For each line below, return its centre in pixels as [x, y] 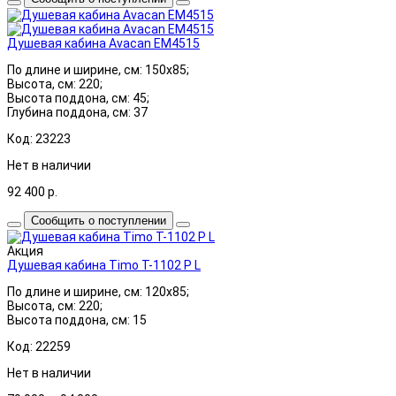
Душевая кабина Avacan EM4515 [103, 43]
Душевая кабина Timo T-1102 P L [104, 265]
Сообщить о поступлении [99, 220]
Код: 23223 [39, 138]
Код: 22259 [39, 346]
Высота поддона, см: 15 [77, 320]
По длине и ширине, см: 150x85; [98, 69]
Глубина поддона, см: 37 [77, 112]
